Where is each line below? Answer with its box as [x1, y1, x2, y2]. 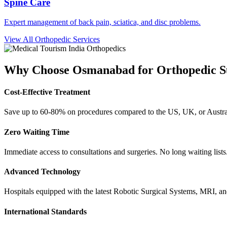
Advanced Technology [4, 167, 81, 176]
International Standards [4, 207, 87, 216]
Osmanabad [72, 63, 135, 77]
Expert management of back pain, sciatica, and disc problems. [4, 17, 201, 26]
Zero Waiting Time [4, 127, 69, 136]
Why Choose [4, 63, 72, 77]
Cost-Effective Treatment [4, 87, 90, 96]
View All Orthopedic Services [4, 34, 100, 44]
